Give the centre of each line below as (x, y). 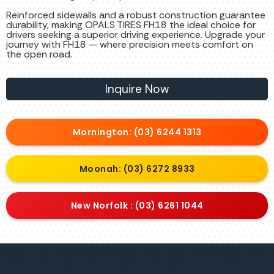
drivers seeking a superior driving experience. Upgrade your (135, 35)
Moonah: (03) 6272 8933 (137, 169)
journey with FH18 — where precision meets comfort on (130, 45)
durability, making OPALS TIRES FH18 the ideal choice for (131, 25)
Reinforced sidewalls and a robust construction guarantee (136, 15)
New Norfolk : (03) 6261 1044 (137, 206)
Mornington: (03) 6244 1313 (137, 132)
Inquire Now (137, 89)
